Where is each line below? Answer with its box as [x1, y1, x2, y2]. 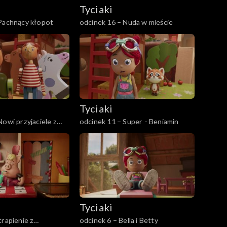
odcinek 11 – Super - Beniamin [79, 117, 179, 126]
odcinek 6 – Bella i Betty [79, 216, 158, 225]
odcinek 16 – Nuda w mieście [79, 17, 173, 26]
